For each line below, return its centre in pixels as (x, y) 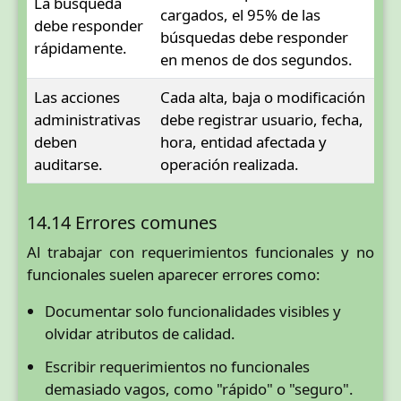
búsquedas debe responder (254, 37)
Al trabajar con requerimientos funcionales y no (200, 252)
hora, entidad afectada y (243, 141)
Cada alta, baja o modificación (263, 97)
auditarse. (68, 164)
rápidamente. (81, 47)
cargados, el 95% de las (240, 14)
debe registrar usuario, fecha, (262, 119)
